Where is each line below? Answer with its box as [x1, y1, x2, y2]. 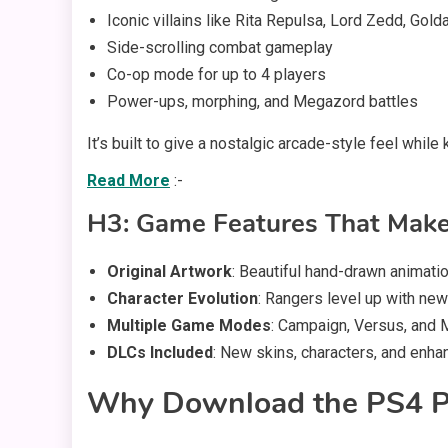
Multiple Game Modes [107, 316, 271, 336]
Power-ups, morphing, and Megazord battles [107, 92, 418, 112]
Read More [87, 171, 170, 191]
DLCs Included [107, 343, 213, 363]
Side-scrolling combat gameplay [107, 38, 333, 58]
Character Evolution [107, 289, 258, 309]
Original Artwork [107, 262, 232, 282]
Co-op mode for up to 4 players [107, 65, 326, 85]
